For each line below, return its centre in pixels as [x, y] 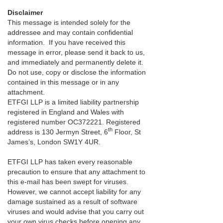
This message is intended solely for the [69, 22]
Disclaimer [27, 12]
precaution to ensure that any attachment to [76, 171]
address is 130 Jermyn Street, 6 [58, 132]
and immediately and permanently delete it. [75, 62]
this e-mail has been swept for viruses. [68, 181]
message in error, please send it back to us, [76, 52]
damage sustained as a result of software [72, 201]
